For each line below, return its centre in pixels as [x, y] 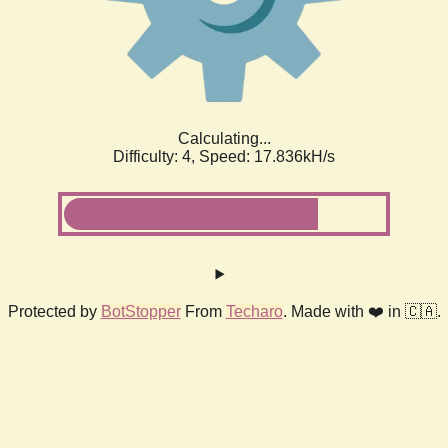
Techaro [254, 311]
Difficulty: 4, [156, 156]
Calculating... [224, 138]
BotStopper [140, 311]
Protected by [54, 311]
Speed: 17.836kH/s [267, 156]
